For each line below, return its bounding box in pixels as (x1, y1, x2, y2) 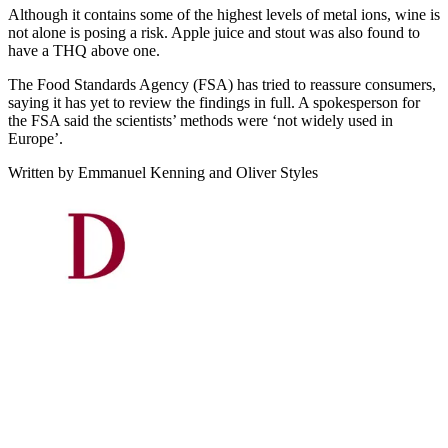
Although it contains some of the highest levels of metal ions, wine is (8, 5, 440, 23)
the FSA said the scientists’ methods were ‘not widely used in (8, 111, 393, 129)
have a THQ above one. (8, 41, 160, 59)
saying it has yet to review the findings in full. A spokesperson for (8, 93, 420, 111)
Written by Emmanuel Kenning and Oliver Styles (8, 163, 318, 181)
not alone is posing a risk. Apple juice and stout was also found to (8, 23, 420, 41)
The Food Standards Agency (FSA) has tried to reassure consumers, (8, 75, 436, 93)
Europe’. (8, 129, 63, 147)
